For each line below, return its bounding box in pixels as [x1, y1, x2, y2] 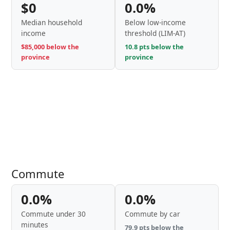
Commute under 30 [21, 209, 86, 219]
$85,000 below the [21, 42, 79, 51]
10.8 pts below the [125, 42, 184, 51]
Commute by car [125, 209, 180, 219]
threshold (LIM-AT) [125, 28, 185, 38]
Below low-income [125, 17, 186, 27]
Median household [21, 17, 82, 27]
